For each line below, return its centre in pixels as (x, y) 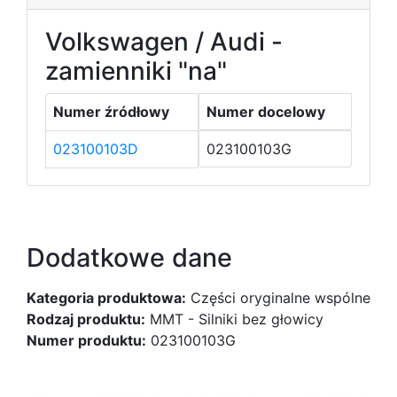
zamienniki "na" (136, 71)
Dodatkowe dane (129, 257)
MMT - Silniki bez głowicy (234, 319)
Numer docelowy (266, 112)
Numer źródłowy (111, 112)
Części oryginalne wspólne (278, 298)
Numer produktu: (86, 340)
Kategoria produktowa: (106, 298)
